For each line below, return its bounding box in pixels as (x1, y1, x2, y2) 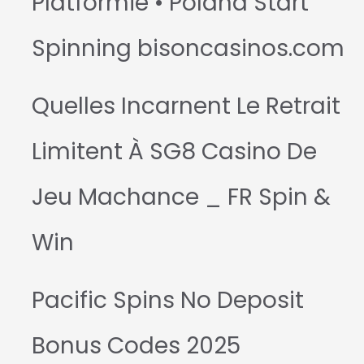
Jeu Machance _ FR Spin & (31, 181, 331, 214)
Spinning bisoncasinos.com (31, 32, 344, 65)
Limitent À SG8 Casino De (31, 136, 317, 168)
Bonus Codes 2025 (31, 330, 240, 362)
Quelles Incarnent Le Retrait (31, 90, 340, 123)
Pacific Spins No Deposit (31, 284, 304, 317)
